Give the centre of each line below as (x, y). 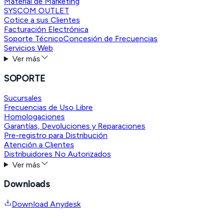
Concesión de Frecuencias (110, 39)
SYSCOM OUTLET (37, 11)
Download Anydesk (46, 204)
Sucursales (23, 98)
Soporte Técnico (34, 39)
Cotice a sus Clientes (42, 20)
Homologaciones (34, 116)
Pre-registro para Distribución (56, 135)
